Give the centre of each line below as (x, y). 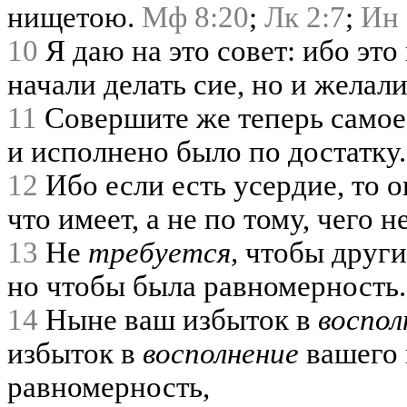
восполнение (221, 353)
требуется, (163, 252)
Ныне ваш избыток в (178, 319)
